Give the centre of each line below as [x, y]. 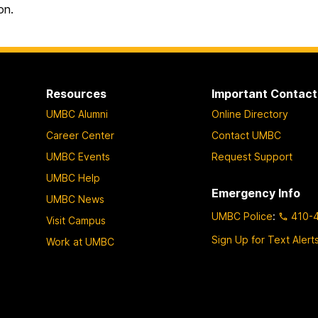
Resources [76, 94]
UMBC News [75, 199]
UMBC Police [242, 216]
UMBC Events [78, 157]
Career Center [80, 136]
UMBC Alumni [77, 114]
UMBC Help [73, 178]
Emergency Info [256, 193]
